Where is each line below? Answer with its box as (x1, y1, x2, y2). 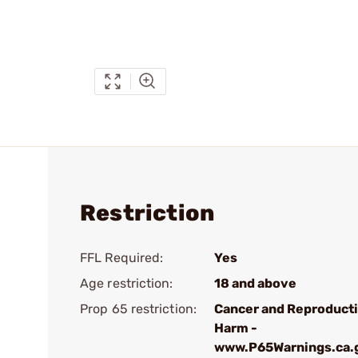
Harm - (214, 320, 257, 336)
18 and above (214, 276, 296, 291)
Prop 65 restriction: (80, 301, 197, 316)
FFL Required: (80, 250, 164, 265)
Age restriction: (80, 276, 173, 291)
